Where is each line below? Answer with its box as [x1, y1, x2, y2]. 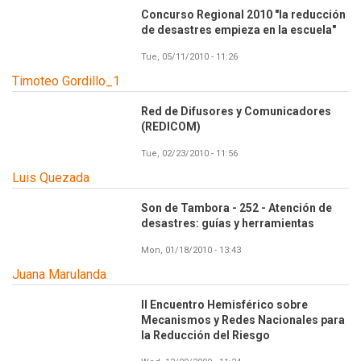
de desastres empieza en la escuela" [141, 23, 336, 36]
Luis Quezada [12, 170, 89, 185]
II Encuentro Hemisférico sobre [141, 298, 308, 311]
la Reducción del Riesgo [141, 329, 270, 342]
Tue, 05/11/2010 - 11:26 [141, 52, 238, 62]
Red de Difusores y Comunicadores [141, 105, 331, 118]
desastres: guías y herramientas [141, 217, 314, 230]
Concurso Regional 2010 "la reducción [141, 8, 346, 21]
